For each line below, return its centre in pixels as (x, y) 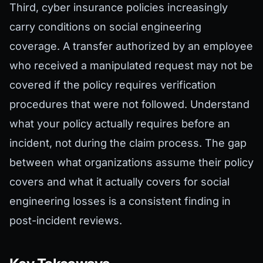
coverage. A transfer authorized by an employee (131, 46)
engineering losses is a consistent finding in (120, 201)
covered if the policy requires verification (113, 85)
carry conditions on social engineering (105, 27)
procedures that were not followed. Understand (129, 104)
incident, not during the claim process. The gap (128, 143)
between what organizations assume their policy (131, 163)
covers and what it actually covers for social (119, 182)
